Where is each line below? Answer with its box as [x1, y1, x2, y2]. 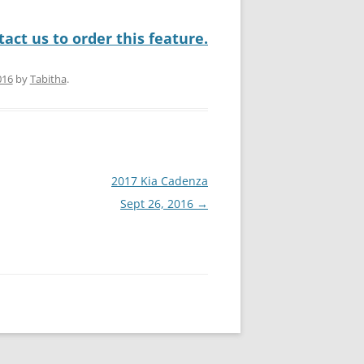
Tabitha [29, 71, 67, 86]
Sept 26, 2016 [120, 196, 197, 211]
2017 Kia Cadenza [111, 173, 208, 188]
